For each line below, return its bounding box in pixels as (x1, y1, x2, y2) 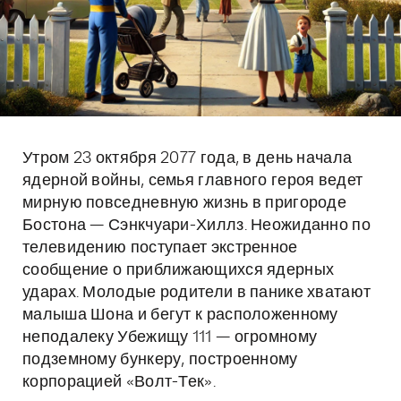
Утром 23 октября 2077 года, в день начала (22, 150, 353, 166)
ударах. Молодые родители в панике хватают (22, 285, 371, 301)
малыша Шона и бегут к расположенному (22, 307, 338, 323)
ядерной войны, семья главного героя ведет (22, 173, 363, 189)
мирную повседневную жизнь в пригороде (22, 195, 347, 211)
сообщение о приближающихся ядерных (22, 262, 335, 278)
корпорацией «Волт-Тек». (22, 374, 216, 390)
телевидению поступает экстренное (22, 240, 298, 256)
